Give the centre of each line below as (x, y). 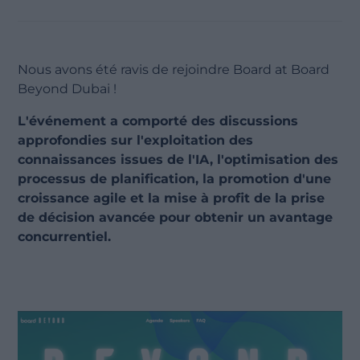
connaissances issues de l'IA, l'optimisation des (178, 160)
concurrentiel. (65, 237)
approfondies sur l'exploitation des (136, 141)
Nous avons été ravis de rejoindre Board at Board (174, 70)
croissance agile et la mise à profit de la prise (172, 198)
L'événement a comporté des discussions (158, 121)
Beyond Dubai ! (67, 89)
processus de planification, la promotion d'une (175, 179)
